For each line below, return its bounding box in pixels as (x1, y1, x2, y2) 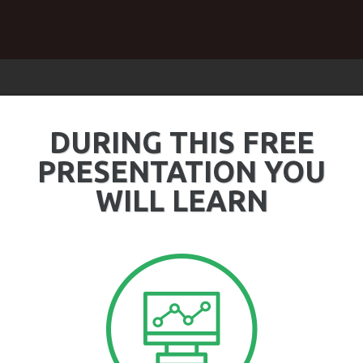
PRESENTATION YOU (37, 155, 326, 189)
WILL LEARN (95, 184, 268, 218)
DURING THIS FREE (49, 126, 314, 160)
